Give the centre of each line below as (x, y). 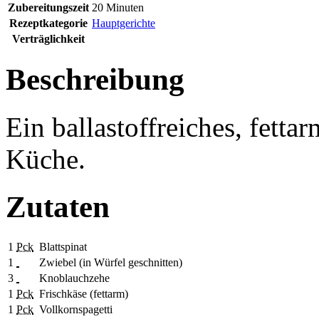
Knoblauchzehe (74, 278)
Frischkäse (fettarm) (84, 294)
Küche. (46, 159)
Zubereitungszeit (48, 8)
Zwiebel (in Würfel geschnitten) (111, 263)
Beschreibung (95, 80)
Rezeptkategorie (48, 23)
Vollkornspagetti (76, 310)
